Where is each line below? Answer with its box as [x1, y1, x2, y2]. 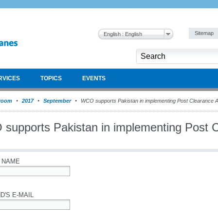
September [43, 98, 71, 104]
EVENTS [82, 75, 106, 82]
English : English [104, 31, 142, 37]
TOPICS [40, 75, 62, 82]
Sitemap [195, 30, 215, 36]
